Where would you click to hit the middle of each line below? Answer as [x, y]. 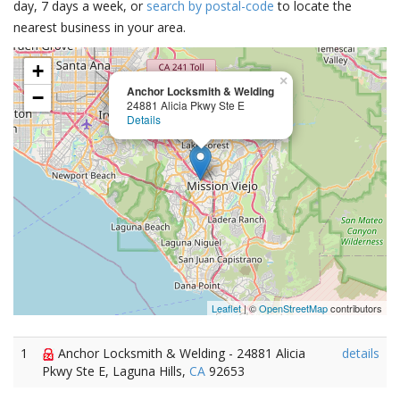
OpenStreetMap [293, 308]
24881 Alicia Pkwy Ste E [186, 105]
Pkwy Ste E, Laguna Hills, [116, 371]
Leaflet [226, 308]
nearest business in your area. [100, 27]
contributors [355, 308]
